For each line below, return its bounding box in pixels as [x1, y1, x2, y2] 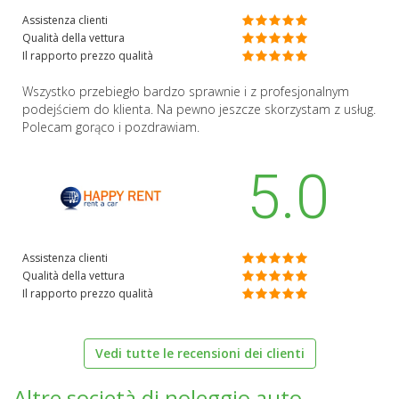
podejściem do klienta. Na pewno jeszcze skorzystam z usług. [22, 100, 376, 118]
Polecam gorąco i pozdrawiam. [22, 118, 199, 135]
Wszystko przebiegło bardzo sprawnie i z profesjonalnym [22, 82, 349, 100]
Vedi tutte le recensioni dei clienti [94, 345, 305, 362]
